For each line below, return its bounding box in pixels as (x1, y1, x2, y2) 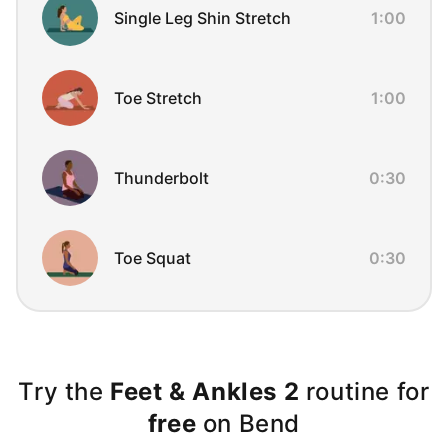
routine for (299, 377, 430, 406)
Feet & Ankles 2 (110, 377, 300, 406)
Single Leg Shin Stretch (114, 8, 291, 28)
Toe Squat (114, 248, 191, 268)
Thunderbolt (114, 168, 209, 188)
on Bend (196, 409, 301, 438)
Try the (18, 377, 111, 406)
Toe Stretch (114, 88, 202, 108)
